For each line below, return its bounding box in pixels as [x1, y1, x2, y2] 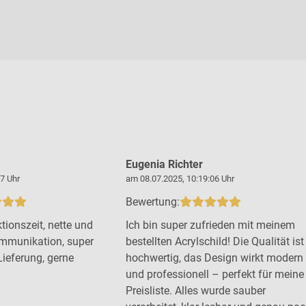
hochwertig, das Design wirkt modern [126, 251, 303, 264]
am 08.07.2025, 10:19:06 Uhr [126, 173, 234, 184]
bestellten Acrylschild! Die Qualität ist [126, 234, 304, 248]
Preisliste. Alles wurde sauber [126, 283, 266, 297]
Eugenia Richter [126, 157, 203, 171]
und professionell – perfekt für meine [126, 267, 304, 281]
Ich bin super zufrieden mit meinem [126, 218, 295, 232]
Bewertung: [126, 195, 180, 208]
